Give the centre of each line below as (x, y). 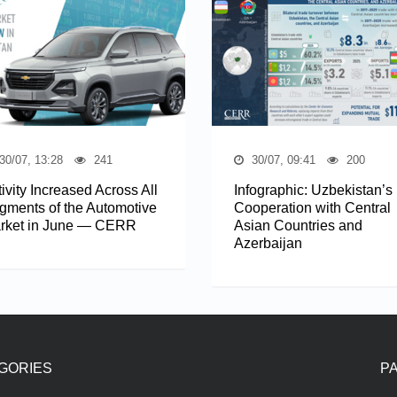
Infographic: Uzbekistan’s (313, 190)
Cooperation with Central (312, 207)
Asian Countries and (298, 225)
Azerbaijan (268, 243)
